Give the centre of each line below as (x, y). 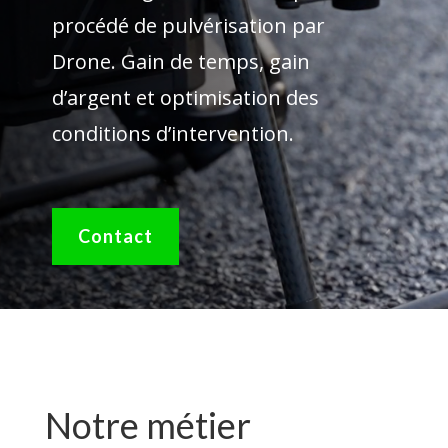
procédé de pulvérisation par (188, 25)
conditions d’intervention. (172, 133)
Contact (115, 236)
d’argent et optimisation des (185, 97)
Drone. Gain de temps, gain (180, 61)
